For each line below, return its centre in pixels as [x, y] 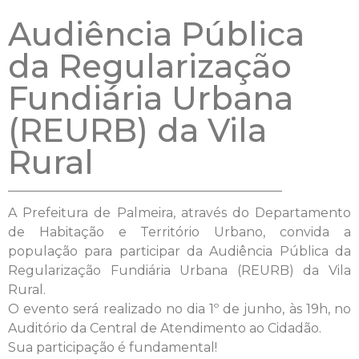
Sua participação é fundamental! [113, 347]
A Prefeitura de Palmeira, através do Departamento [179, 212]
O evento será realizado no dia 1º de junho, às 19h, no [179, 309]
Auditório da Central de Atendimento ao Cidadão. [165, 328]
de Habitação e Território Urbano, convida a [179, 232]
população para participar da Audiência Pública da [179, 251]
